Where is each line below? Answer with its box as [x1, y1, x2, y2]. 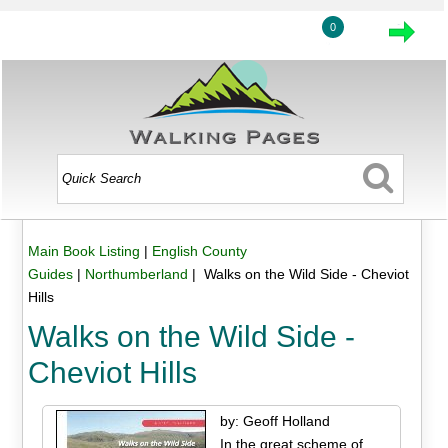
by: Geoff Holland [219, 412, 330, 429]
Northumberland [84, 266, 188, 283]
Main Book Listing [27, 243, 140, 260]
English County [151, 243, 247, 260]
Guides [27, 266, 73, 283]
